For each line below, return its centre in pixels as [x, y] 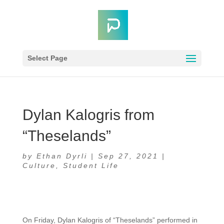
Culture [39, 165]
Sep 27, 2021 [128, 156]
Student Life [91, 165]
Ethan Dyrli [62, 156]
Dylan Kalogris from [88, 115]
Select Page [47, 58]
